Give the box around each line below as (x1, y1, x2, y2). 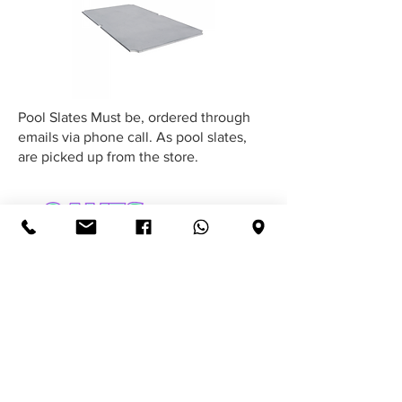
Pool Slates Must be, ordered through (18, 109, 250, 126)
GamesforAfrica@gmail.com (59, 334, 244, 350)
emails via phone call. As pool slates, (18, 129, 247, 145)
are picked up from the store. (18, 149, 205, 165)
